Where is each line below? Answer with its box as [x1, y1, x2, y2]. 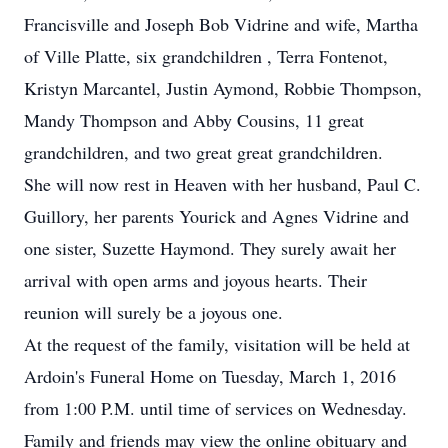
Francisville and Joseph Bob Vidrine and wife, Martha [24, 12, 418, 36]
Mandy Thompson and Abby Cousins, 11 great [24, 108, 364, 132]
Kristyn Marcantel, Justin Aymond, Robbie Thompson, [24, 76, 422, 100]
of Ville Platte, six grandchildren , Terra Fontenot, [24, 44, 388, 68]
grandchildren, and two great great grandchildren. [24, 140, 383, 164]
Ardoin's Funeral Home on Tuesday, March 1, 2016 [24, 364, 396, 388]
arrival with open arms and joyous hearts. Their [24, 268, 367, 292]
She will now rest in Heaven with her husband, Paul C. [24, 172, 421, 196]
